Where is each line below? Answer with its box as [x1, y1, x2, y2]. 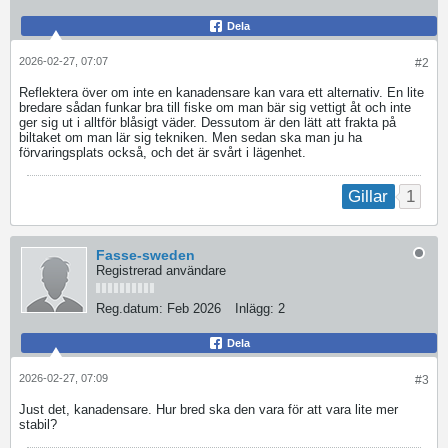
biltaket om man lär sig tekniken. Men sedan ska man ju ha [19, 130, 362, 145]
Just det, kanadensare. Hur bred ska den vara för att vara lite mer [19, 402, 398, 418]
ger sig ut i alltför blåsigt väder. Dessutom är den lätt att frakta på [19, 115, 396, 130]
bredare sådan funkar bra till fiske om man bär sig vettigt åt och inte [19, 100, 411, 115]
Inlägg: [235, 301, 274, 317]
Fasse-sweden [96, 247, 195, 264]
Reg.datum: [96, 301, 163, 317]
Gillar [348, 187, 389, 207]
